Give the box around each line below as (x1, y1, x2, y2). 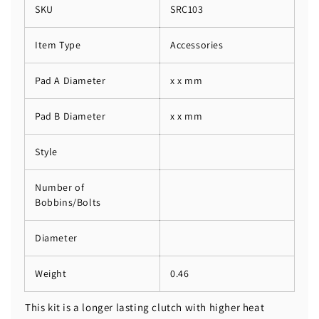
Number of (35, 180, 85, 194)
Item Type (35, 38, 81, 51)
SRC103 (170, 2, 204, 16)
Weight (35, 266, 67, 280)
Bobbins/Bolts (35, 195, 101, 209)
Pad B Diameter (35, 109, 106, 122)
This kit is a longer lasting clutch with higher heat (25, 300, 265, 315)
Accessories (170, 38, 224, 51)
